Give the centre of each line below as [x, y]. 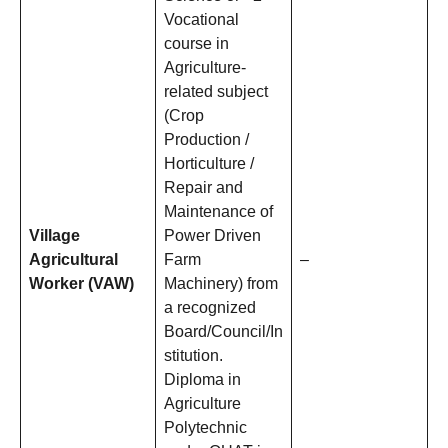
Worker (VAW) [81, 284]
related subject [216, 92]
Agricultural [73, 260]
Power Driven [212, 236]
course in [196, 44]
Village [54, 236]
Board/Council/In [223, 332]
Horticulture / [209, 164]
